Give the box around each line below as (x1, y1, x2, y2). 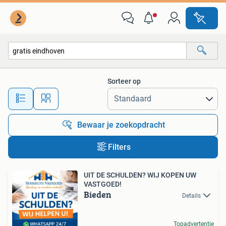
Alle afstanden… (81, 90, 131, 98)
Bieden (84, 188, 111, 201)
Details (182, 192, 201, 199)
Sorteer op (107, 77, 141, 85)
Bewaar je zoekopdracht (77, 120, 165, 130)
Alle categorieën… (19, 68, 73, 77)
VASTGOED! (84, 180, 122, 188)
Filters (107, 142, 131, 152)
